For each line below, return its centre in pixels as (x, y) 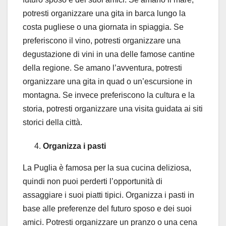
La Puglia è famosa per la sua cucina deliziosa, (107, 168)
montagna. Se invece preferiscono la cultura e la (109, 95)
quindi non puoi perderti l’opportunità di (93, 182)
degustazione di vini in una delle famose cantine (109, 54)
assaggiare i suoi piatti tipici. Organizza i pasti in (108, 195)
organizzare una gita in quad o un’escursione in (107, 82)
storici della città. (52, 123)
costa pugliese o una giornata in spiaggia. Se (103, 27)
